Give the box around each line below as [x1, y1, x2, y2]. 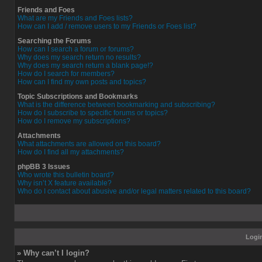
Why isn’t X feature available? [18, 179, 112, 187]
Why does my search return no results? [18, 53, 141, 61]
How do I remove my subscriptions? [18, 117, 130, 125]
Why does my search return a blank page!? [18, 61, 153, 70]
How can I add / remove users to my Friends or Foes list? [18, 22, 196, 30]
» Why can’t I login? [17, 249, 89, 257]
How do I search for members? [18, 70, 115, 78]
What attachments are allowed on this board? [18, 140, 161, 148]
